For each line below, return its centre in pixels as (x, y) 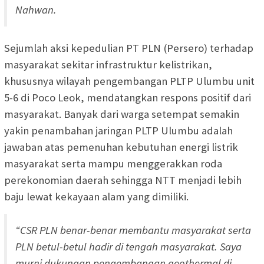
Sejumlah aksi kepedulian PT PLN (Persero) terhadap (129, 48)
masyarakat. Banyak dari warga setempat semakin (122, 114)
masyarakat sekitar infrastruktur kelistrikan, (108, 64)
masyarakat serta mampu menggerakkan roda (113, 163)
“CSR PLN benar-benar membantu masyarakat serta (133, 230)
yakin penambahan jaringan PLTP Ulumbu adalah (118, 130)
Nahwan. (36, 9)
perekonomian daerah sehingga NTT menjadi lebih (123, 180)
